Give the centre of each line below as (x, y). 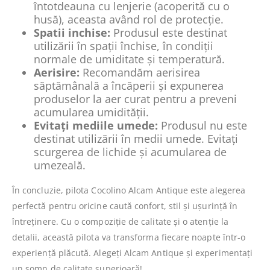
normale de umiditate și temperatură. (129, 59)
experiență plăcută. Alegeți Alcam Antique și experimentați (133, 253)
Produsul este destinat (169, 32)
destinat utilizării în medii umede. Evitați (136, 138)
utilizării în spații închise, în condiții (124, 46)
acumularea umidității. (91, 112)
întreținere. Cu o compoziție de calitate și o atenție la (120, 221)
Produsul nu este (202, 125)
